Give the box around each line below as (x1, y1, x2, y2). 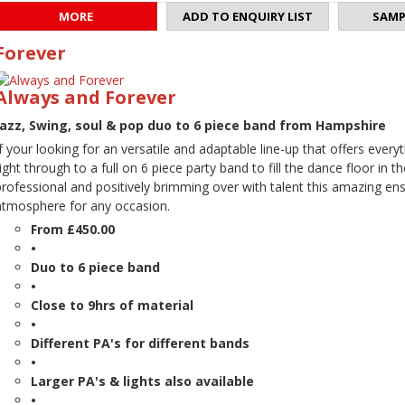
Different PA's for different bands (31, 334, 250, 353)
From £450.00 (31, 221, 115, 239)
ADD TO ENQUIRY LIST (183, 8, 313, 25)
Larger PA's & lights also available (31, 372, 254, 391)
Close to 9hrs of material (31, 297, 193, 315)
